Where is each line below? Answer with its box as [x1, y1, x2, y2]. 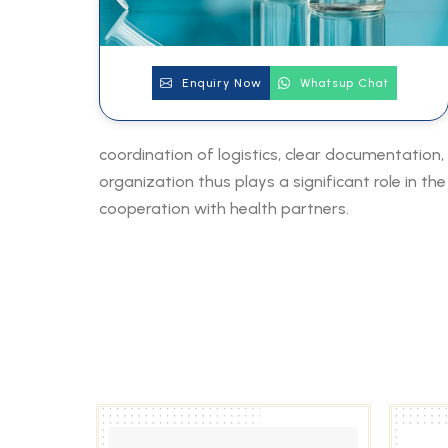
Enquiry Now [177, 76, 262, 90]
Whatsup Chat [295, 76, 389, 90]
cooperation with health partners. [99, 199, 349, 218]
